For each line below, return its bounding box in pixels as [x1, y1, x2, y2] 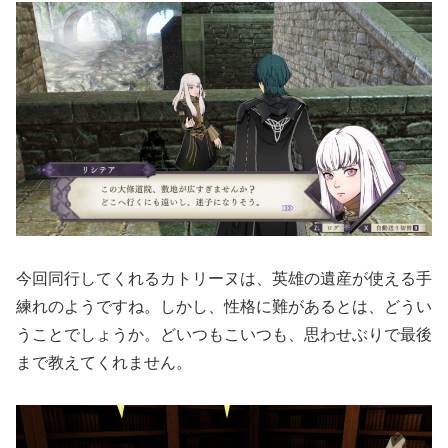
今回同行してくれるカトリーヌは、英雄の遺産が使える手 [16, 269, 432, 287]
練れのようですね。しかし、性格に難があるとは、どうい [16, 297, 432, 315]
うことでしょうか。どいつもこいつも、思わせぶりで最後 [16, 325, 432, 343]
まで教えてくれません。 [16, 353, 192, 371]
